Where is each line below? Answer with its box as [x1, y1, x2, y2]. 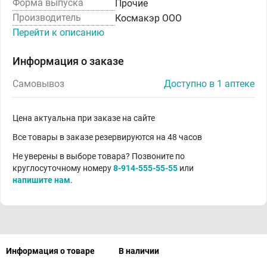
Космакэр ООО [115, 12, 182, 24]
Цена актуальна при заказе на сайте [13, 113, 155, 123]
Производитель [13, 12, 81, 23]
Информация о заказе [13, 55, 124, 67]
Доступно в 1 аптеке [164, 78, 254, 89]
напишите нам [13, 175, 70, 185]
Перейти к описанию [13, 27, 104, 38]
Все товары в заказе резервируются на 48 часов [13, 132, 202, 142]
